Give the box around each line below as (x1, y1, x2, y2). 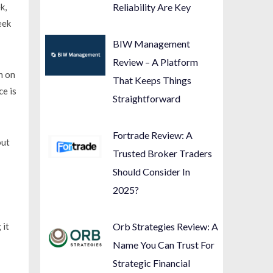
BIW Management (113, 38, 191, 50)
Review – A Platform (113, 56, 199, 68)
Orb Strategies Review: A (113, 221, 219, 233)
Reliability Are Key (113, 1, 191, 13)
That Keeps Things (113, 74, 192, 87)
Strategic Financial (113, 257, 191, 269)
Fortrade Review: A (113, 129, 193, 141)
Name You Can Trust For (113, 239, 215, 251)
